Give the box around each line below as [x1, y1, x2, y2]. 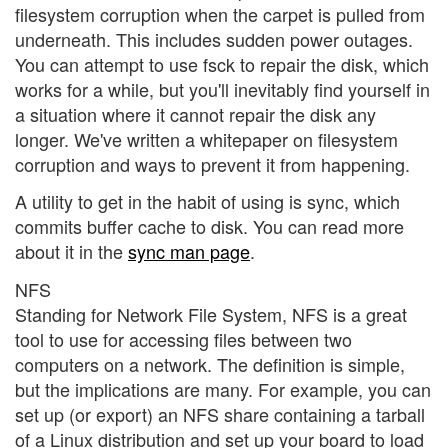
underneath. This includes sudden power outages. [15, 25, 413, 52]
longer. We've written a [15, 125, 200, 152]
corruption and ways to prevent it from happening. [15, 150, 410, 177]
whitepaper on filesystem [200, 125, 398, 152]
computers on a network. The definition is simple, [15, 350, 405, 377]
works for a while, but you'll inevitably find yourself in [15, 75, 430, 102]
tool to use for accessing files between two [15, 325, 352, 352]
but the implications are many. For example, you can [15, 375, 431, 402]
